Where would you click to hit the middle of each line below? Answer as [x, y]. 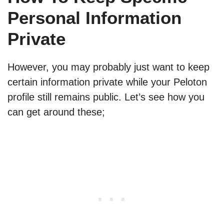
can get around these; [56, 112]
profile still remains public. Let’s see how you [106, 97]
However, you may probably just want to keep [108, 67]
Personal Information [94, 18]
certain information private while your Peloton [107, 82]
